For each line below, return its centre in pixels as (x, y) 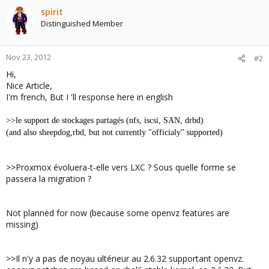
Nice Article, (29, 86)
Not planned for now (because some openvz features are (118, 213)
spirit (52, 12)
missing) (22, 224)
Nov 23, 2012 (29, 57)
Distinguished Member (82, 23)
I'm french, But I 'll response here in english (89, 97)
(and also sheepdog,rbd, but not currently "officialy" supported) (114, 132)
